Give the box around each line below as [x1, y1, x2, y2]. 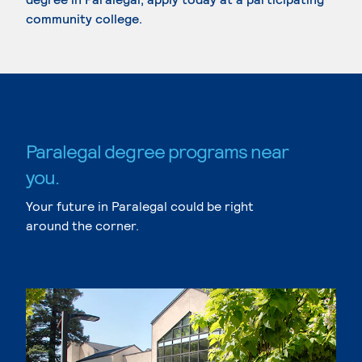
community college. [26, 11, 142, 26]
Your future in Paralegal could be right [26, 198, 254, 213]
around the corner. [26, 217, 139, 233]
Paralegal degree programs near [26, 139, 289, 162]
